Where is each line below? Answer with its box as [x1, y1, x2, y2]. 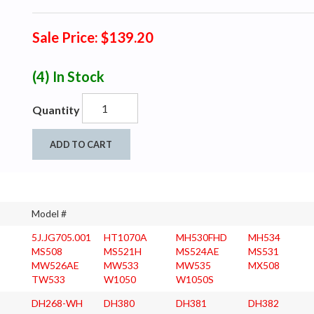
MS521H [104, 245, 142, 257]
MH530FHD [176, 231, 227, 243]
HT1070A [104, 231, 147, 243]
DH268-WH [32, 296, 83, 309]
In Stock [52, 67, 104, 85]
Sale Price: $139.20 [32, 28, 153, 46]
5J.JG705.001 [32, 231, 91, 243]
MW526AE [32, 259, 79, 271]
